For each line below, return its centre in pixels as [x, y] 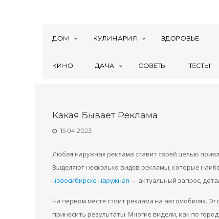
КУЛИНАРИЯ [115, 38]
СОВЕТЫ [153, 66]
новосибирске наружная [91, 180]
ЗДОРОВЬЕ [180, 38]
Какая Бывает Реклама [105, 115]
